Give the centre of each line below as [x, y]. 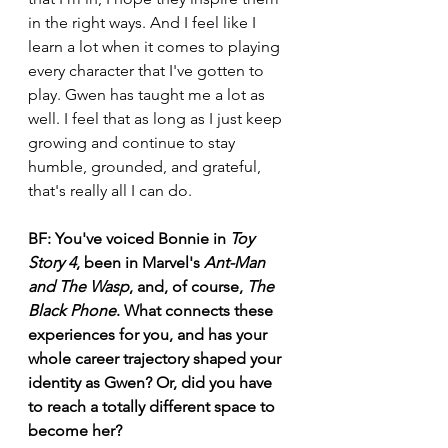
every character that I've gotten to [148, 70]
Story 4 [52, 262]
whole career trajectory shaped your [156, 358]
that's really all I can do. [112, 190]
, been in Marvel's [140, 262]
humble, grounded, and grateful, [146, 166]
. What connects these [196, 310]
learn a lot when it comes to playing [156, 46]
